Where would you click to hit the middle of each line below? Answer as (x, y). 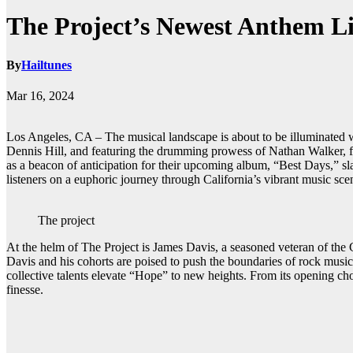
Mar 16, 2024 (40, 96)
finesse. (25, 290)
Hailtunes (46, 65)
